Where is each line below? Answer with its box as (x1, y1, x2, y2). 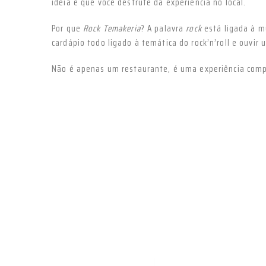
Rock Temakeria (83, 21, 141, 36)
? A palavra (140, 21, 186, 36)
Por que (52, 21, 83, 36)
